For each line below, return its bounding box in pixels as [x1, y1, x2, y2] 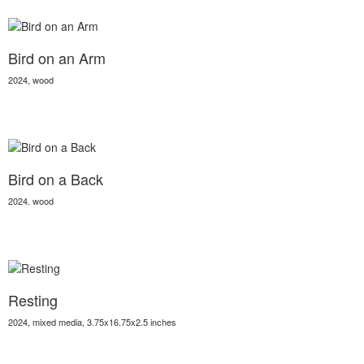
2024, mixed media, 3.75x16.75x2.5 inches [8, 315, 176, 328]
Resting [8, 289, 58, 310]
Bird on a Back [8, 168, 103, 189]
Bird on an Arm [8, 47, 106, 68]
